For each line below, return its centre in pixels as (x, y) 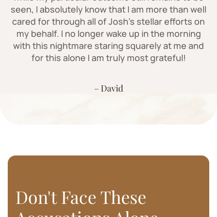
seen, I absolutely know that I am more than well (108, 9)
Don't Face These (81, 196)
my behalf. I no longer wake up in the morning (108, 33)
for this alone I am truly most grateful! (108, 57)
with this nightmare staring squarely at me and (108, 45)
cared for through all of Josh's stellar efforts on (108, 21)
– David (108, 88)
